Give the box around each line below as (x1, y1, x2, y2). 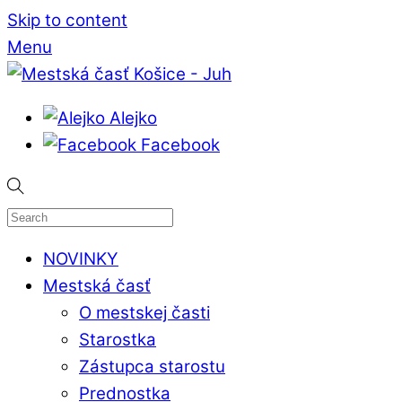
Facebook (141, 134, 220, 155)
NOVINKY (43, 249, 118, 270)
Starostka (79, 329, 156, 351)
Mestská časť (43, 275, 151, 297)
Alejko (109, 107, 157, 128)
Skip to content (7, 10, 127, 31)
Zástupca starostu (79, 356, 225, 378)
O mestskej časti (79, 302, 210, 324)
